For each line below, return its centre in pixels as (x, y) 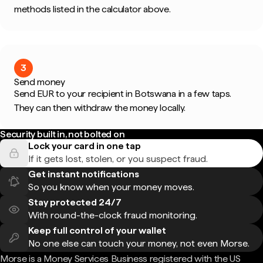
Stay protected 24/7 (75, 202)
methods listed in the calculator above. (92, 9)
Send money (40, 82)
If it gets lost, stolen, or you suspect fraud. (118, 159)
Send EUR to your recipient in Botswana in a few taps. (123, 94)
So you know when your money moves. (111, 187)
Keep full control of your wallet (97, 230)
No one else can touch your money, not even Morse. (139, 243)
